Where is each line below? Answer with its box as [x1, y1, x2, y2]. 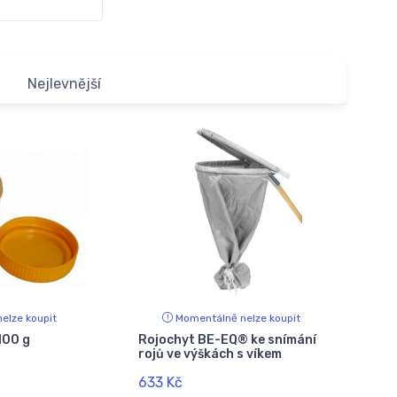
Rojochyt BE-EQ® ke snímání [137, 331, 316, 347]
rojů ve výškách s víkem [137, 346, 282, 362]
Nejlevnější [27, 75, 101, 93]
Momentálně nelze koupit [175, 311, 301, 324]
